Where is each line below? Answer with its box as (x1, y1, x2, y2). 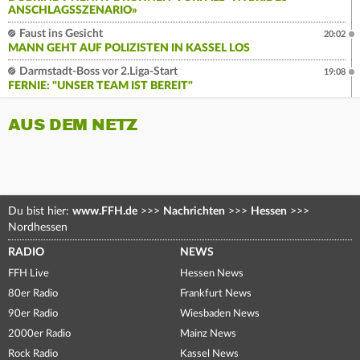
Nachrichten (163, 205, 225, 217)
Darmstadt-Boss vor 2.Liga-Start (17, 65, 178, 77)
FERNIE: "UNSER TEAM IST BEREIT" (8, 80, 193, 92)
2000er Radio (8, 328, 71, 339)
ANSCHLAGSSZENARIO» (8, 4, 137, 16)
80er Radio (8, 288, 58, 299)
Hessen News (180, 268, 243, 279)
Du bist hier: (8, 205, 72, 217)
